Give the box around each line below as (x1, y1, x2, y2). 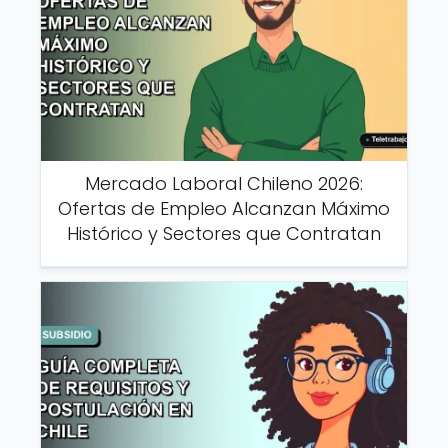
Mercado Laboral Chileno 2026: (85, 170, 363, 196)
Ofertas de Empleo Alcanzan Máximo (58, 195, 390, 221)
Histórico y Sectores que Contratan (67, 220, 381, 246)
